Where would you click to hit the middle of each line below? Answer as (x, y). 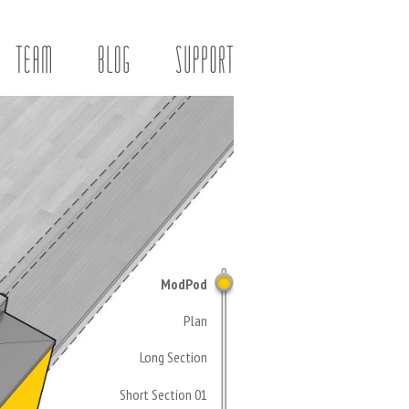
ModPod (184, 283)
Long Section (175, 357)
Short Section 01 (165, 394)
